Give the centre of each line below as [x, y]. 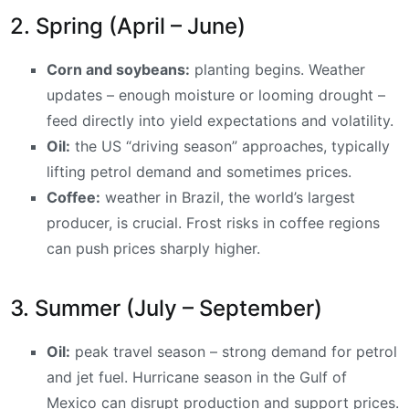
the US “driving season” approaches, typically [230, 147]
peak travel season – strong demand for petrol [234, 352]
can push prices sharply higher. [153, 249]
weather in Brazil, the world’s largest [228, 198]
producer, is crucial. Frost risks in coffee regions [213, 223]
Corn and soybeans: [118, 70]
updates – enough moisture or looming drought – [216, 95]
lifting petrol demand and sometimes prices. [199, 172]
